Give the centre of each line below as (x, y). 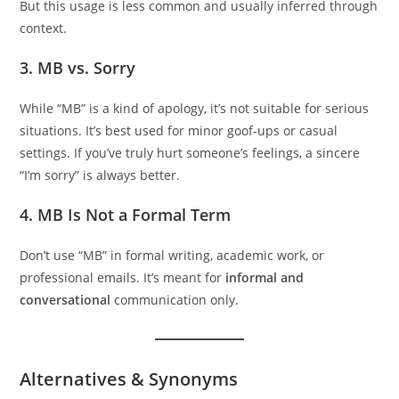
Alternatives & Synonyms (129, 379)
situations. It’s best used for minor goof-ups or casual (179, 130)
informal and (265, 277)
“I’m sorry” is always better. (100, 175)
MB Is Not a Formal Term (134, 214)
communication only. (175, 299)
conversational (65, 299)
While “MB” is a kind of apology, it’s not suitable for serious (195, 108)
